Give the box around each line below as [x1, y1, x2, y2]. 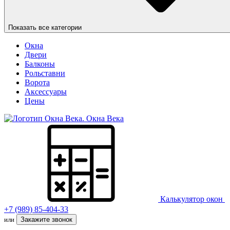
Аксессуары [25, 87, 67, 96]
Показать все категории [8, 24, 82, 31]
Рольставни [25, 69, 65, 78]
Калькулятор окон [160, 195, 223, 203]
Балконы [25, 60, 55, 68]
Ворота [25, 78, 50, 87]
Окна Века [86, 114, 124, 123]
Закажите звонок [21, 216, 72, 223]
